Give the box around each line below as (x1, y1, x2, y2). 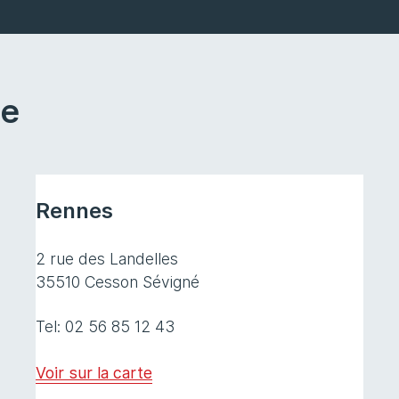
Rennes (36, 198, 113, 224)
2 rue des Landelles (36, 249, 178, 269)
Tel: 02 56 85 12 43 (36, 317, 175, 337)
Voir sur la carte (36, 363, 152, 383)
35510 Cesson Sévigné (36, 273, 199, 292)
